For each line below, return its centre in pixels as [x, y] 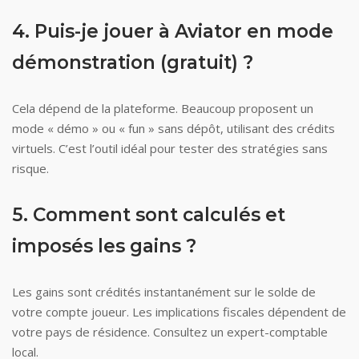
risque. [30, 168]
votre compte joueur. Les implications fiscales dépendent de [179, 312]
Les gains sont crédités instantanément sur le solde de [164, 292]
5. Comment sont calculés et [149, 215]
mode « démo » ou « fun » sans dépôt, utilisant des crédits [173, 128]
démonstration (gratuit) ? [133, 63]
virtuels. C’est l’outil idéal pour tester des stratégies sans [170, 148]
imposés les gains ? [104, 246]
